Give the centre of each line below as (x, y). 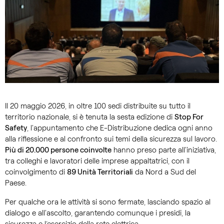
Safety (16, 128)
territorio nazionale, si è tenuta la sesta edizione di (90, 117)
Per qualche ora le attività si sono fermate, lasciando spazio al (108, 202)
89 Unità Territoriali (100, 172)
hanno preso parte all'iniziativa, (164, 150)
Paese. (16, 183)
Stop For (189, 117)
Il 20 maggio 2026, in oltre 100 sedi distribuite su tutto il (98, 106)
